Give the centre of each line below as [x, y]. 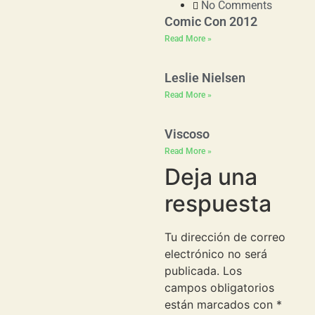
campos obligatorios [219, 288]
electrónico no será [216, 254]
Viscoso [187, 134]
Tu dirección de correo [225, 237]
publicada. [192, 271]
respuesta [218, 204]
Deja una [211, 177]
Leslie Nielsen [205, 78]
